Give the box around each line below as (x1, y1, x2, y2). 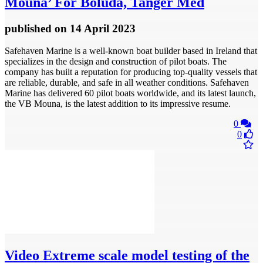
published (5, 22, 55, 35)
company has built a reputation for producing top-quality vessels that (5, 67, 257, 77)
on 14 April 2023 (55, 22, 136, 35)
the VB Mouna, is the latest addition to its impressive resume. (5, 99, 231, 109)
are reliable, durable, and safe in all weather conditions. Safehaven (5, 77, 249, 88)
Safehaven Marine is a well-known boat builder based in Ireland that (5, 46, 257, 56)
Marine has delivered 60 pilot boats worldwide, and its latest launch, (5, 88, 256, 99)
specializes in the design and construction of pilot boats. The (5, 56, 227, 67)
